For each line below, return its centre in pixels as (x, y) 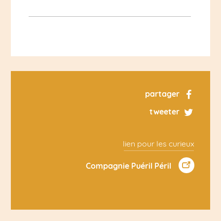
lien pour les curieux (158, 143)
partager (162, 93)
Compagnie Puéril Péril (128, 166)
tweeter (164, 111)
